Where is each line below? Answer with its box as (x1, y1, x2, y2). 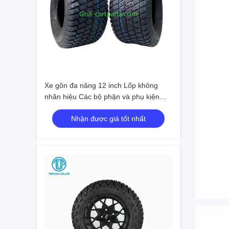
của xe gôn (44, 104, 80, 112)
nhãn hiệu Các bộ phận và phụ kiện (44, 93, 159, 101)
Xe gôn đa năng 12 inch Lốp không (44, 81, 158, 89)
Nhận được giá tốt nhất (71, 114, 146, 123)
